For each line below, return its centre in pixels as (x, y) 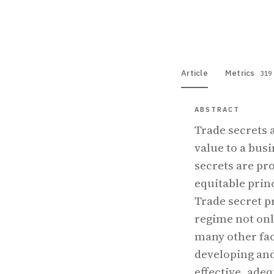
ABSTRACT (217, 109)
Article (194, 73)
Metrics (241, 73)
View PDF (215, 18)
